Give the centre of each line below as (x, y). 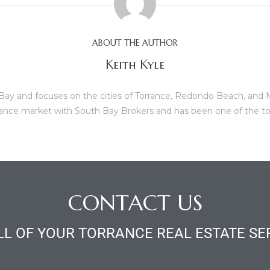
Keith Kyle (135, 65)
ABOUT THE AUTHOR (135, 42)
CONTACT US (135, 203)
